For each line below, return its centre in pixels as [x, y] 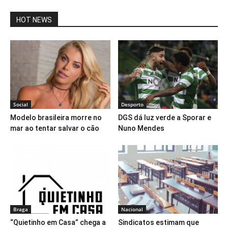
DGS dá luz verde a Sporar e [164, 118]
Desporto [132, 105]
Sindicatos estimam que [158, 223]
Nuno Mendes [141, 129]
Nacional [132, 209]
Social [21, 105]
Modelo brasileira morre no [56, 118]
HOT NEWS [34, 20]
